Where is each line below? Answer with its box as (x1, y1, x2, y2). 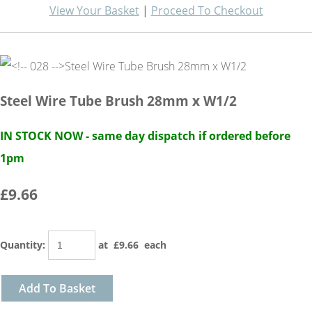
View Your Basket (49, 2, 139, 18)
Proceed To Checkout (150, 2, 263, 18)
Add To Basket (19, 280, 95, 296)
